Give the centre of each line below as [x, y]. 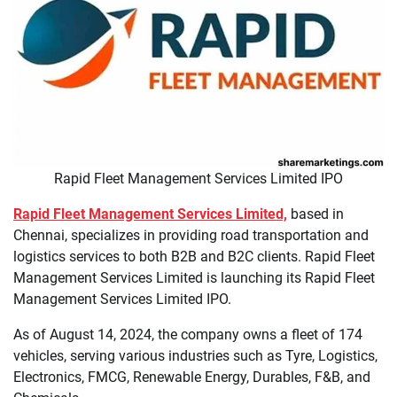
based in [315, 214]
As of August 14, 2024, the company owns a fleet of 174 [188, 335]
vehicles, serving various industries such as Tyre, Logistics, [195, 356]
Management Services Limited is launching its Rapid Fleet [194, 278]
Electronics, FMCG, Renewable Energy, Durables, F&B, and [192, 378]
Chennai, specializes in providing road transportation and [191, 236]
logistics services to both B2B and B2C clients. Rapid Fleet [194, 257]
